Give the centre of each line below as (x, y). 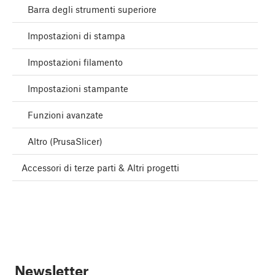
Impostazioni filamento (75, 62)
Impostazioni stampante (78, 89)
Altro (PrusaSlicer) (65, 141)
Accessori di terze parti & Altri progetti (100, 168)
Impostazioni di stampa (76, 36)
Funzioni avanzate (65, 115)
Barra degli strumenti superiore (92, 10)
